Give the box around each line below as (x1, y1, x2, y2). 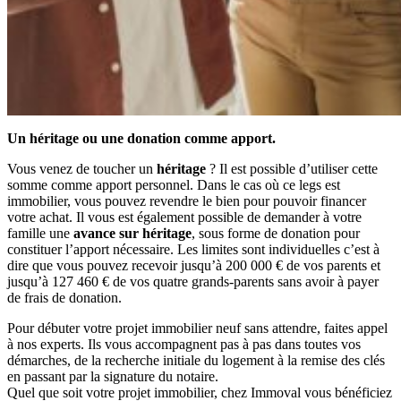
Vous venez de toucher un (7, 161, 157, 177)
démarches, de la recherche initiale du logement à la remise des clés (7, 353, 385, 369)
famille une (7, 226, 73, 242)
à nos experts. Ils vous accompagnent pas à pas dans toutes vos (7, 337, 361, 353)
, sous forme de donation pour (192, 226, 360, 242)
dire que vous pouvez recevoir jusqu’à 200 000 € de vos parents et (7, 258, 380, 274)
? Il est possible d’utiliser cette (206, 161, 378, 177)
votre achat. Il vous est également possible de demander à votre (7, 209, 362, 226)
